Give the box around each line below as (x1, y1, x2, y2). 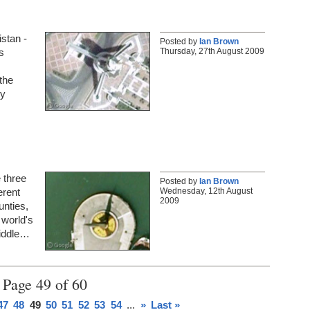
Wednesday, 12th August (160, 186, 253, 197)
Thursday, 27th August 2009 (160, 46, 264, 57)
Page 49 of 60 (3, 274, 87, 295)
